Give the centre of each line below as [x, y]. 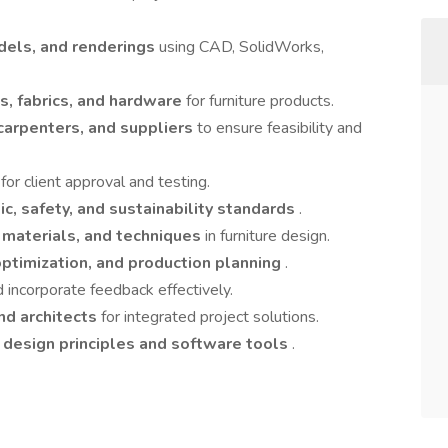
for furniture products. [260, 101]
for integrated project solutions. [210, 317]
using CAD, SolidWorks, [241, 47]
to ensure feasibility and [279, 128]
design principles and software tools [147, 344]
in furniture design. [267, 236]
